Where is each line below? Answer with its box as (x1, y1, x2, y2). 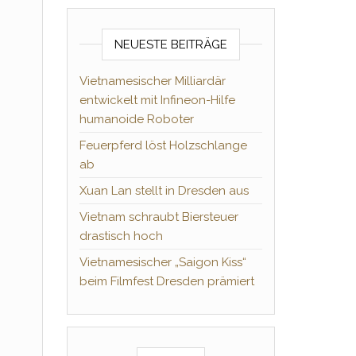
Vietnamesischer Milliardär (79, 74, 226, 88)
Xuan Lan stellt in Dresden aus (79, 184, 249, 198)
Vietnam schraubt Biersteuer (79, 210, 238, 224)
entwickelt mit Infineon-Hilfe (79, 93, 235, 107)
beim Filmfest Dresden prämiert (79, 274, 254, 288)
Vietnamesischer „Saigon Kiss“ (79, 255, 246, 269)
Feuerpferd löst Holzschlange (79, 138, 247, 153)
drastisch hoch (79, 229, 163, 243)
